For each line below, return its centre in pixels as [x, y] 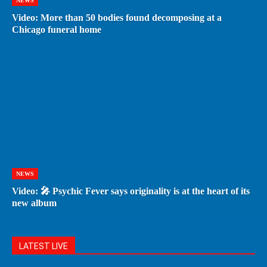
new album [34, 203]
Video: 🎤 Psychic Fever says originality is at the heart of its [131, 191]
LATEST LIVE [44, 246]
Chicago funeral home [57, 29]
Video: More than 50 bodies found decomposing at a [117, 17]
